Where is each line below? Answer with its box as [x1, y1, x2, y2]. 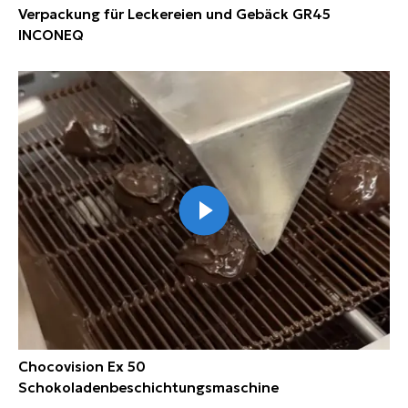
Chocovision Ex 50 [18, 358, 146, 376]
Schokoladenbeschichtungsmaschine [18, 379, 279, 397]
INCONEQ [18, 26, 84, 45]
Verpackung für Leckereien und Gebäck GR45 [18, 5, 331, 24]
